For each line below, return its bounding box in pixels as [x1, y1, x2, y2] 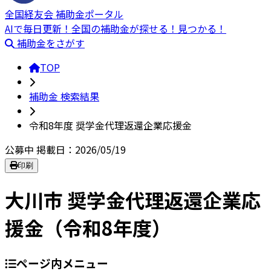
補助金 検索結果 [29, 88, 99, 103]
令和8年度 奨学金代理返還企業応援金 [29, 117, 192, 132]
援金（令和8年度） [5, 214, 171, 242]
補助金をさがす [17, 35, 85, 50]
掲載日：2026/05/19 [36, 142, 126, 157]
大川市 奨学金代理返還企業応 [5, 186, 261, 214]
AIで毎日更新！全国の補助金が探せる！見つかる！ [5, 21, 226, 36]
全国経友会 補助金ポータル [5, 6, 123, 21]
